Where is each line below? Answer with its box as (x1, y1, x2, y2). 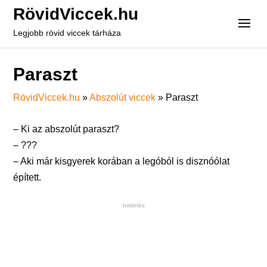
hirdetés (122, 202, 145, 209)
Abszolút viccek (89, 92, 156, 103)
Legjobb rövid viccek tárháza (13, 28, 122, 38)
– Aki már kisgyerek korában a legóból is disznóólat (13, 156, 230, 166)
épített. (13, 172, 42, 182)
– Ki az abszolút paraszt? (13, 124, 120, 134)
